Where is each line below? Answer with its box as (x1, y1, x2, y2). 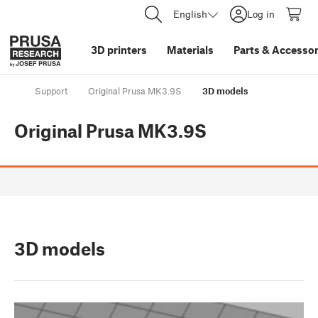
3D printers (91, 43, 147, 56)
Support (35, 85, 67, 97)
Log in (247, 8, 275, 20)
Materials (167, 43, 214, 56)
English (173, 8, 207, 20)
